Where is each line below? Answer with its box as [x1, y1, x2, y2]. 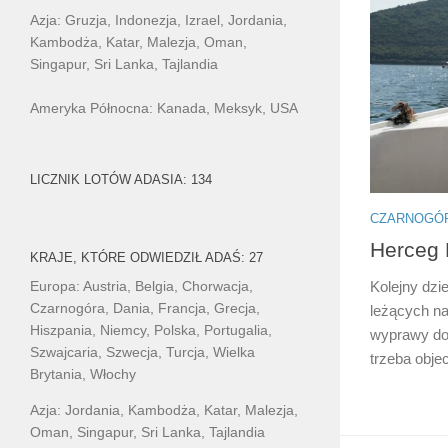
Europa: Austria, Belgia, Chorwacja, [30, 277, 253, 294]
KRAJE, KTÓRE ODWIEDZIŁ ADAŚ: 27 [30, 249, 263, 265]
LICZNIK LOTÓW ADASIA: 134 [30, 171, 212, 187]
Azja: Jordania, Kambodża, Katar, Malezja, [30, 402, 298, 419]
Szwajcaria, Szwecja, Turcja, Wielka [30, 343, 255, 360]
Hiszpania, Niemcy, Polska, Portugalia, [30, 321, 272, 338]
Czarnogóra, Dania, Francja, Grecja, [30, 299, 260, 316]
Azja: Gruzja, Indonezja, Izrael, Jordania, [30, 11, 287, 28]
